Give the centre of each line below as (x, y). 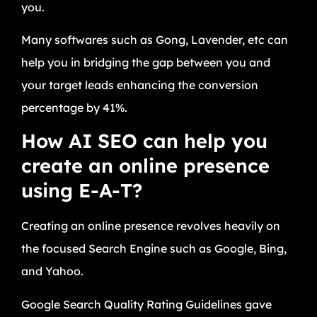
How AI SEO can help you (144, 141)
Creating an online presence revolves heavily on (151, 226)
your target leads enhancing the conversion (140, 85)
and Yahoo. (55, 271)
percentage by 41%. (74, 108)
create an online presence (145, 166)
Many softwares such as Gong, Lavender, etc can (155, 40)
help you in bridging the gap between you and (146, 62)
